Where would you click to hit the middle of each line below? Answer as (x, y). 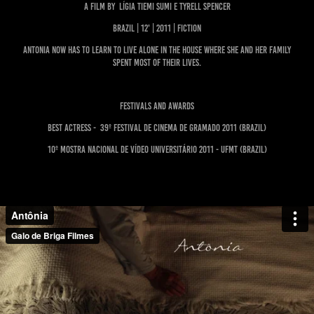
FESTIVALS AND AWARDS (157, 107)
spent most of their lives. (157, 63)
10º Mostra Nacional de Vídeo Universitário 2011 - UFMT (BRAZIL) (157, 150)
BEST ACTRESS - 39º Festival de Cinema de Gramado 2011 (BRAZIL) (157, 128)
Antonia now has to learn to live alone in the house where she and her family (157, 50)
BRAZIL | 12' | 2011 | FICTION (157, 29)
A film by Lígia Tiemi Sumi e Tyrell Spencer (157, 7)
